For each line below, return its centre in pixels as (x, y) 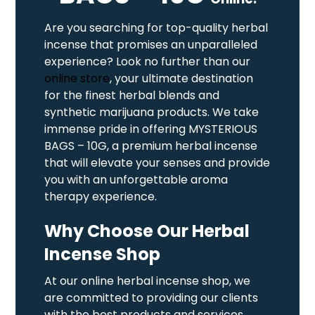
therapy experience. (101, 196)
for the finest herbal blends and (132, 95)
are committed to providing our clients (152, 297)
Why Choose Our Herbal (147, 231)
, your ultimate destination (182, 78)
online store (77, 78)
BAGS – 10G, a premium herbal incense (151, 146)
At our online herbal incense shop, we (148, 281)
